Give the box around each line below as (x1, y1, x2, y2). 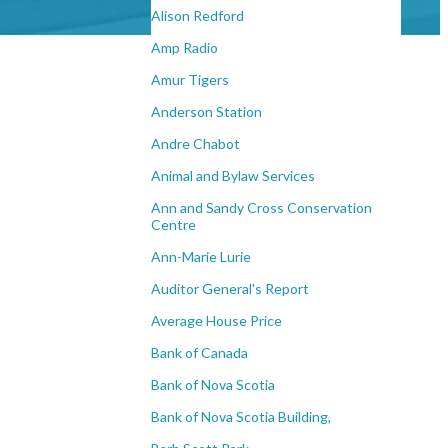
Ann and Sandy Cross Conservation (151, 199, 372, 217)
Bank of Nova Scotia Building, (151, 408, 331, 426)
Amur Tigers (151, 71, 229, 89)
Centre (151, 216, 196, 234)
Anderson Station (151, 103, 262, 121)
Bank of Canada (151, 344, 248, 362)
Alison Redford (151, 7, 244, 25)
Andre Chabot (151, 135, 240, 153)
